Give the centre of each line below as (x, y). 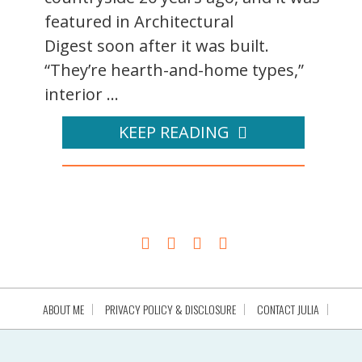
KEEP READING (174, 132)
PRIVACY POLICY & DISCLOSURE (170, 309)
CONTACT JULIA (288, 309)
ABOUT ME (63, 309)
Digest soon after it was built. (157, 45)
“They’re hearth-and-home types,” (174, 69)
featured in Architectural (139, 21)
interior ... (82, 94)
